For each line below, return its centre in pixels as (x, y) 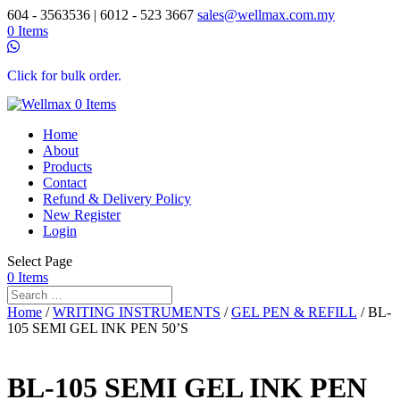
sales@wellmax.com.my (266, 15)
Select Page (40, 261)
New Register (82, 215)
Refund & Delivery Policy (117, 199)
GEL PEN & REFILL (294, 312)
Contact (65, 183)
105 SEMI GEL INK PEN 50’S (98, 328)
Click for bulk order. (64, 75)
